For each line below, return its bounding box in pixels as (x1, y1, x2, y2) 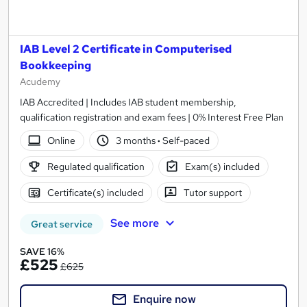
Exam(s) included (185, 160, 260, 173)
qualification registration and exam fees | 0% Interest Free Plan (20, 111, 284, 124)
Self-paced (160, 134, 210, 147)
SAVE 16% (20, 245, 64, 258)
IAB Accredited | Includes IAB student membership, (20, 96, 236, 109)
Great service (31, 218, 93, 231)
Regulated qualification (47, 160, 145, 173)
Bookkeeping (20, 58, 91, 73)
